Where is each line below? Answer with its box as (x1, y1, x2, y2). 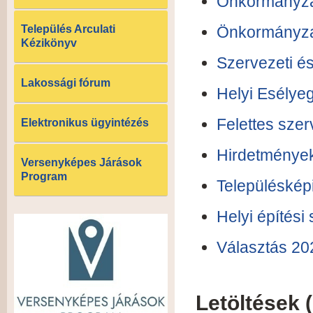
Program (21, 170, 67, 182)
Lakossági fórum (21, 77, 110, 89)
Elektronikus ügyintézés (21, 117, 149, 129)
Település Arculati (21, 23, 115, 35)
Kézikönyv (21, 37, 77, 49)
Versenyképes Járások (21, 156, 142, 168)
